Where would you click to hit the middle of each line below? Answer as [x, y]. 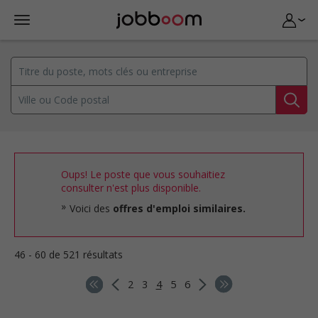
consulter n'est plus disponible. [131, 188]
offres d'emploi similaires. [179, 208]
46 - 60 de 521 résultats [68, 254]
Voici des [91, 208]
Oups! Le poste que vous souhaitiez [143, 174]
